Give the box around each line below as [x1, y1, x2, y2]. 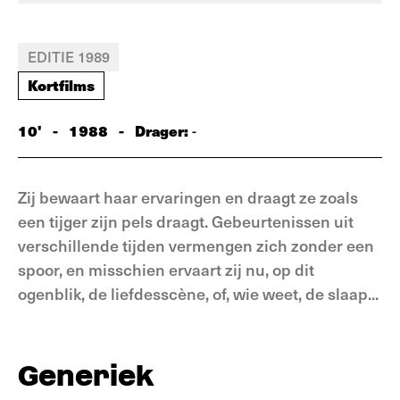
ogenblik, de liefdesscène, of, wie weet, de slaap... [18, 282, 379, 304]
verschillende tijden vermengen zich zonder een [18, 234, 374, 256]
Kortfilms [28, 74, 95, 96]
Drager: [135, 120, 192, 141]
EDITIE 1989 [28, 46, 110, 66]
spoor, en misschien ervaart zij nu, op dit [18, 258, 314, 280]
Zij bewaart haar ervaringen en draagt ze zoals [18, 186, 358, 208]
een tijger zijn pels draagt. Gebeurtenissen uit [18, 210, 354, 232]
